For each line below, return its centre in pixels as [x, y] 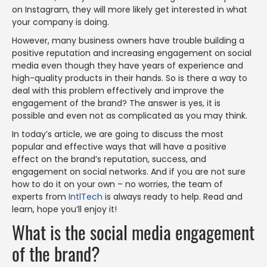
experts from [40, 197]
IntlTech [86, 197]
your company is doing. [60, 22]
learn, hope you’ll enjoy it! [64, 209]
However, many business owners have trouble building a [128, 41]
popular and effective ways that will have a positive [119, 147]
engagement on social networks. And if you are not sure [129, 172]
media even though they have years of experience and [128, 66]
